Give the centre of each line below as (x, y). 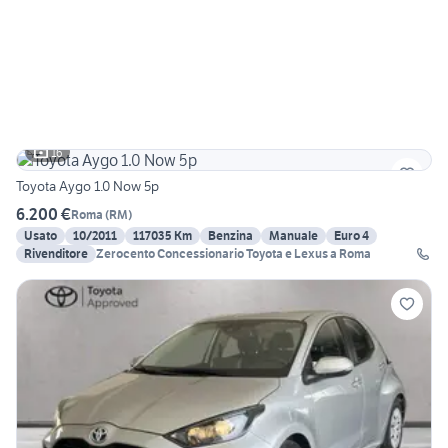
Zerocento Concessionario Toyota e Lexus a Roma (233, 254)
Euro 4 (351, 236)
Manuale (293, 236)
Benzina (230, 236)
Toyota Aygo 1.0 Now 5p (87, 186)
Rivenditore (56, 254)
